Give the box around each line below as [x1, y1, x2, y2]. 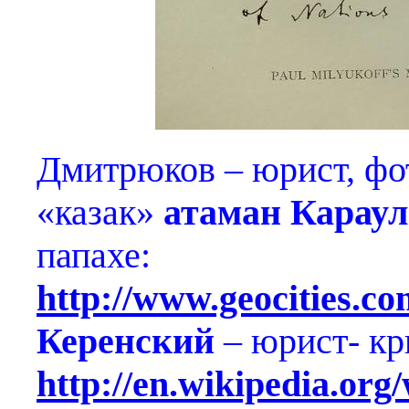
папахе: [37, 235, 151, 276]
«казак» [37, 192, 163, 233]
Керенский [37, 320, 224, 362]
